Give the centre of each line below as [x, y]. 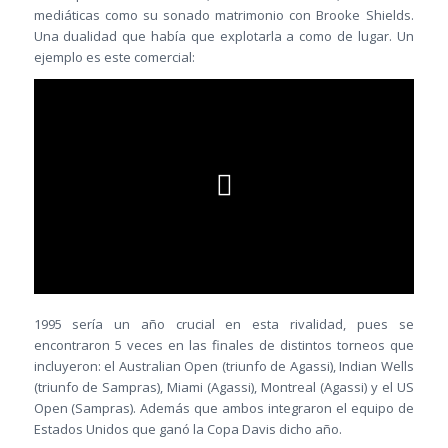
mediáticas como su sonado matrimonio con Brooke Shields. [223, 15]
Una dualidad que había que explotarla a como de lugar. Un [223, 36]
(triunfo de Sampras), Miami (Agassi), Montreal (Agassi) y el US [223, 386]
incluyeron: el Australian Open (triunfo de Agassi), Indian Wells [223, 365]
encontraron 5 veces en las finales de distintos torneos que [223, 344]
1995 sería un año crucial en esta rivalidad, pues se [223, 323]
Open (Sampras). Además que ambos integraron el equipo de [223, 407]
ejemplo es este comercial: [114, 57]
